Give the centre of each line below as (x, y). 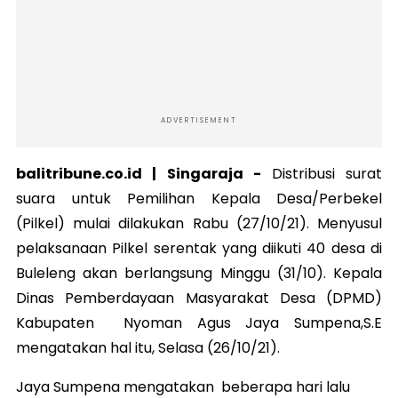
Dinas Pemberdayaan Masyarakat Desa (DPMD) (199, 298)
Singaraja (210, 174)
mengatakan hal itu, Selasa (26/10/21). (148, 348)
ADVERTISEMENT (199, 120)
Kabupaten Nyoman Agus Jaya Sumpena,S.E (199, 323)
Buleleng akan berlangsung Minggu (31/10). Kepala (199, 273)
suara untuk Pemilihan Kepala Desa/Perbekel (199, 199)
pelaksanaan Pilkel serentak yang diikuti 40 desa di (199, 248)
